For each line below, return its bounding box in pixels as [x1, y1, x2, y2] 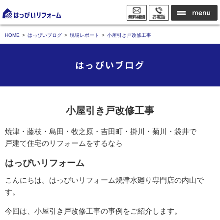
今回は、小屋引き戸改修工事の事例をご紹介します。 [5, 207, 182, 215]
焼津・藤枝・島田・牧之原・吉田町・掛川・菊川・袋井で [5, 127, 196, 136]
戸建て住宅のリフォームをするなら [5, 139, 123, 147]
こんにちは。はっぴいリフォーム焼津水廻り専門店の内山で [5, 176, 204, 184]
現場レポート [70, 32, 99, 38]
